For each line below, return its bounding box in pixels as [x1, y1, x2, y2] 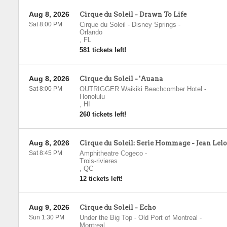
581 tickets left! [79, 46, 126, 54]
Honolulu [79, 93, 105, 100]
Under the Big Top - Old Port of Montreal [79, 214, 198, 221]
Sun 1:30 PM [28, 214, 64, 221]
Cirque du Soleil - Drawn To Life [79, 11, 186, 18]
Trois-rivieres [79, 157, 118, 165]
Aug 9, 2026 [28, 203, 69, 211]
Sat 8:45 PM [28, 149, 62, 157]
